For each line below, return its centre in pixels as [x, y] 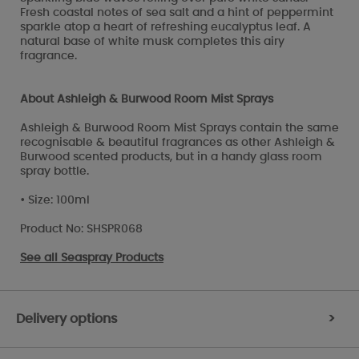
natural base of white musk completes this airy [152, 41]
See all [40, 258]
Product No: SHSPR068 [81, 229]
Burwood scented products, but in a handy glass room [171, 157]
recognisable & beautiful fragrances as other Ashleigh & [177, 142]
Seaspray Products [112, 258]
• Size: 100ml [55, 200]
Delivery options [67, 319]
